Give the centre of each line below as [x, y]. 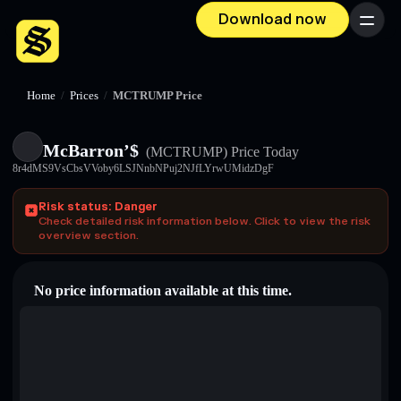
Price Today [263, 152]
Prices [84, 96]
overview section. [89, 235]
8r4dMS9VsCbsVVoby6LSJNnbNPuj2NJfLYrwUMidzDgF [143, 168]
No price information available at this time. [163, 290]
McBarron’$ [91, 150]
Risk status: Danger [98, 207]
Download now [273, 20]
